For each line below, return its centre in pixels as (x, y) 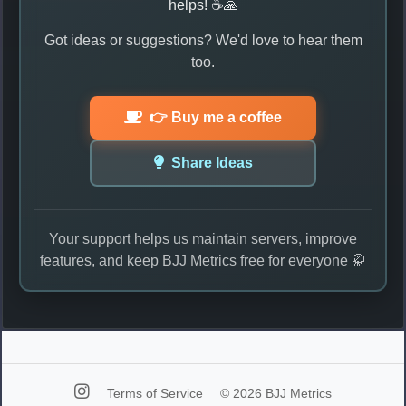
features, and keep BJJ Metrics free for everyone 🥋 (203, 260)
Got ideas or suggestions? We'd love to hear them (203, 40)
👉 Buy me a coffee (216, 117)
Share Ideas (212, 162)
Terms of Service (157, 393)
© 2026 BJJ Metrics (276, 393)
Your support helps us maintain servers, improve (203, 238)
